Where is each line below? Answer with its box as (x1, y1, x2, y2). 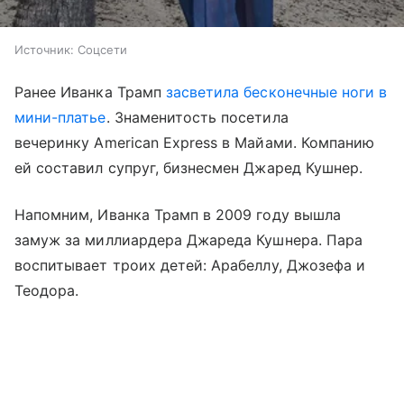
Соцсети (78, 42, 127, 58)
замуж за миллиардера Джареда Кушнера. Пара (14, 231, 363, 250)
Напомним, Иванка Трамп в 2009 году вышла (14, 206, 341, 225)
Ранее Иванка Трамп (14, 83, 166, 102)
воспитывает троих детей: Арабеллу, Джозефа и (14, 256, 366, 275)
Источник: (14, 42, 74, 58)
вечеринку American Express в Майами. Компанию (14, 133, 375, 152)
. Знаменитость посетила (106, 108, 289, 127)
